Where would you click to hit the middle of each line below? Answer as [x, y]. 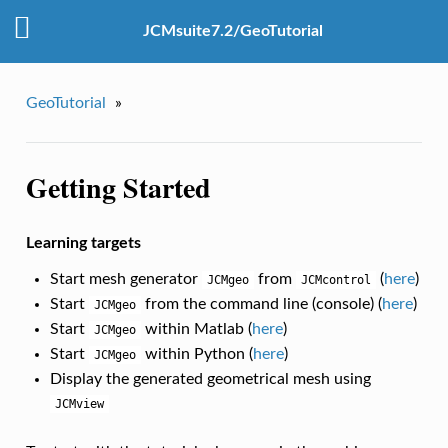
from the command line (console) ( [261, 304]
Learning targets [83, 243]
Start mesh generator [125, 279]
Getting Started [118, 187]
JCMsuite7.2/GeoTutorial [233, 31]
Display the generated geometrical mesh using [210, 379]
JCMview [79, 404]
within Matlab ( [196, 329]
